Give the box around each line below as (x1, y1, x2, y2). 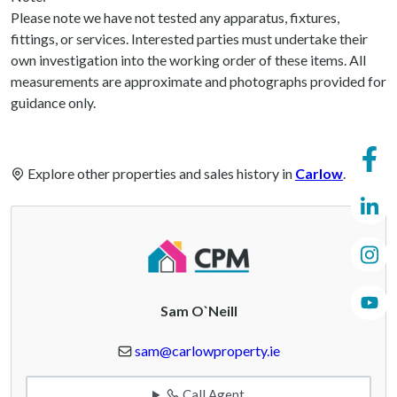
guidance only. (11, 93, 96, 111)
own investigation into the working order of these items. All (11, 51, 366, 68)
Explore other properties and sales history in (25, 164, 295, 182)
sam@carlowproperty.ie (134, 342, 280, 360)
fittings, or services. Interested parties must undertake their (11, 29, 368, 47)
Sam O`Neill (160, 302, 237, 320)
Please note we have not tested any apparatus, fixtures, (11, 8, 339, 26)
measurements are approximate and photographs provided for (11, 72, 386, 90)
